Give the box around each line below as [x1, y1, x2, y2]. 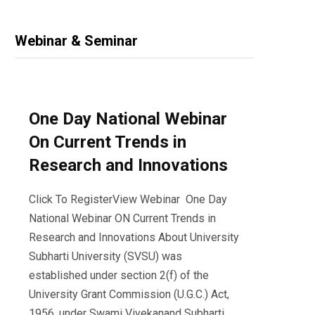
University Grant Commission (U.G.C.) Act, [29, 287, 229, 301]
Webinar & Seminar [15, 32, 138, 49]
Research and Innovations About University [29, 230, 239, 244]
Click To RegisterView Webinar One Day [29, 192, 227, 206]
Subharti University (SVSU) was [29, 249, 182, 263]
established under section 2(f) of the [29, 268, 209, 282]
